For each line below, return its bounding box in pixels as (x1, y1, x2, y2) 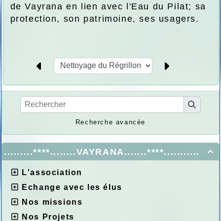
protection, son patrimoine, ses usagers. (10, 13, 199, 24)
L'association (22, 168, 83, 177)
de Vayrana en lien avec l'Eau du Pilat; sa (10, 1, 206, 11)
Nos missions (22, 197, 83, 206)
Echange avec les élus (22, 183, 122, 191)
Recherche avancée (75, 118, 146, 126)
